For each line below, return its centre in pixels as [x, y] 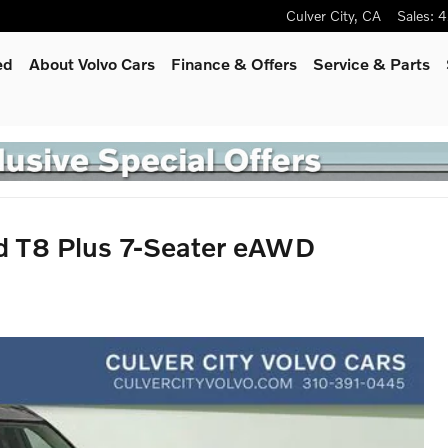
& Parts [401, 63]
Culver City [320, 15]
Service [343, 63]
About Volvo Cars [92, 63]
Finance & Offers [234, 63]
